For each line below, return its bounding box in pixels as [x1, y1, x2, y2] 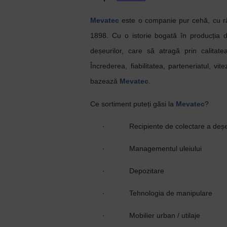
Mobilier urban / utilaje [129, 211, 201, 219]
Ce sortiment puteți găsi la [90, 100, 176, 108]
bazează [90, 77, 120, 85]
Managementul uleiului [129, 144, 202, 153]
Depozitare [129, 167, 165, 175]
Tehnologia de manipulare [129, 189, 213, 197]
